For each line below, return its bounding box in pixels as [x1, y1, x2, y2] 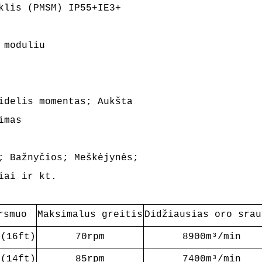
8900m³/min [182, 232, 241, 242]
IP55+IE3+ [68, 3, 121, 13]
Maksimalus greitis [37, 209, 143, 220]
